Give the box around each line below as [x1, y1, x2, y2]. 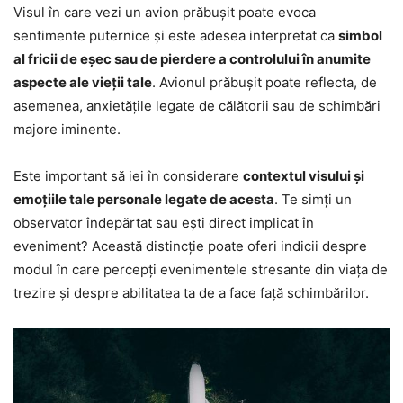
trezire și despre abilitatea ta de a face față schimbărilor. [13, 283, 369, 301]
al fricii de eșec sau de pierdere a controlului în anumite [13, 49, 371, 67]
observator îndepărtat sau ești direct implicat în [13, 213, 314, 231]
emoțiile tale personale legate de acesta [13, 190, 274, 208]
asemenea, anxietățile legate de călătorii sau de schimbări [13, 96, 381, 114]
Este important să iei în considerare [13, 166, 243, 184]
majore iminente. [13, 120, 121, 138]
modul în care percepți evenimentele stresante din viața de [13, 260, 388, 278]
